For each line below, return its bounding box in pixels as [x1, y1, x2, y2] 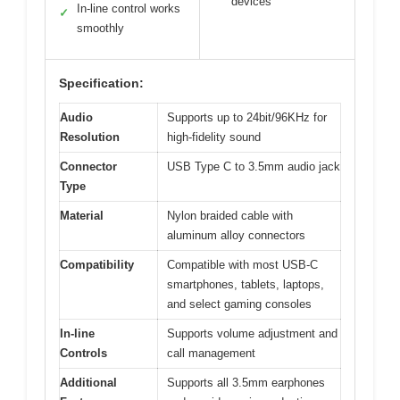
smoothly [77, 21, 124, 36]
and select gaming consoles [167, 297, 312, 312]
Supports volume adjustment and [167, 327, 337, 341]
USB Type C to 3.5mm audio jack [167, 160, 340, 174]
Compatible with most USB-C [167, 258, 318, 272]
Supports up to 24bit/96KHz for [167, 111, 327, 125]
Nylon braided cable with [167, 209, 293, 223]
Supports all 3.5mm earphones [167, 376, 325, 390]
